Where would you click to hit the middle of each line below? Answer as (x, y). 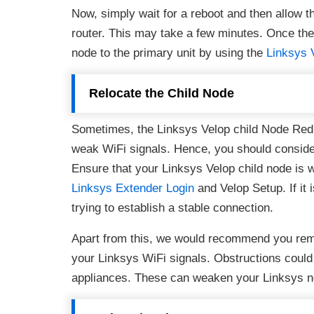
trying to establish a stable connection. (172, 207)
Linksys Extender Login (133, 188)
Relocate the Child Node (162, 93)
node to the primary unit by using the (169, 53)
